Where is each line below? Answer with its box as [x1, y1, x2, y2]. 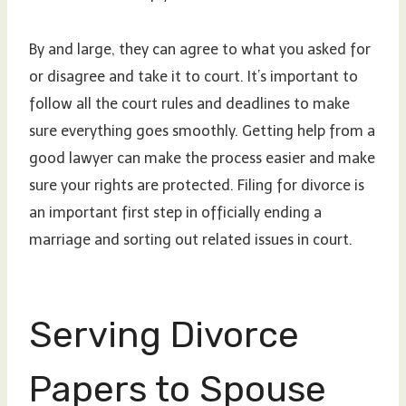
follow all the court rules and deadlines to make [29, 94, 350, 112]
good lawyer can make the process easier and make [29, 149, 375, 167]
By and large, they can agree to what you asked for [29, 40, 371, 58]
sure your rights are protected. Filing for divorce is [29, 176, 364, 194]
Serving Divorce [29, 313, 299, 356]
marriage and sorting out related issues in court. [29, 230, 353, 248]
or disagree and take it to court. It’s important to [29, 67, 358, 85]
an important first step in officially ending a [29, 203, 322, 221]
